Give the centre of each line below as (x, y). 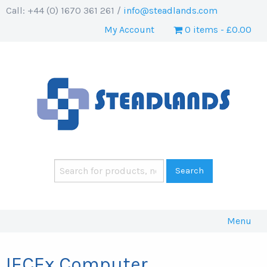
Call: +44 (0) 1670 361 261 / (65, 10)
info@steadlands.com (170, 10)
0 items (201, 30)
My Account (129, 30)
